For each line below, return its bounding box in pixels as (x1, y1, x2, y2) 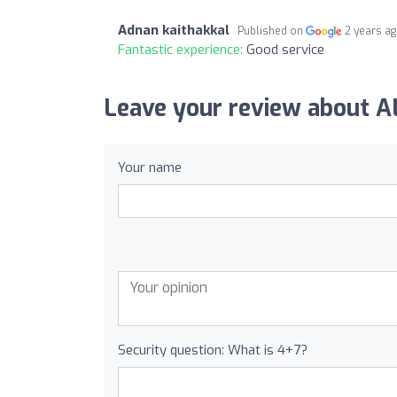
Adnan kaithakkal (118, 20, 230, 39)
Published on (237, 23, 306, 38)
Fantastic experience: (118, 40, 246, 58)
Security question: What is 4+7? (118, 340, 307, 359)
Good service (246, 40, 324, 58)
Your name (118, 158, 182, 176)
